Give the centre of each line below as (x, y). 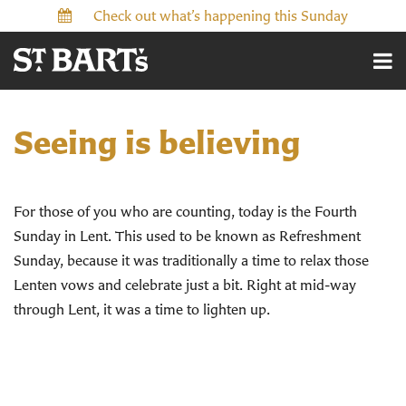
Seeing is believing (157, 142)
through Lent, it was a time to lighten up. (142, 309)
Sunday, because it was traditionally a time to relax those (191, 260)
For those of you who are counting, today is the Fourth (185, 211)
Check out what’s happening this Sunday (221, 15)
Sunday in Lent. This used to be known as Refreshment (187, 236)
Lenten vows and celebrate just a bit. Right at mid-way (185, 285)
